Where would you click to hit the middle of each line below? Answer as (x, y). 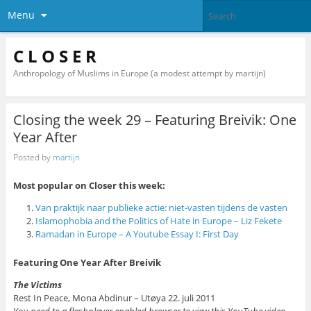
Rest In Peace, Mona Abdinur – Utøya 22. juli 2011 (114, 297)
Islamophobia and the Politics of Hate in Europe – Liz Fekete (159, 221)
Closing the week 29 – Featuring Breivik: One (154, 120)
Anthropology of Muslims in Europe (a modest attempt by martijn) (139, 73)
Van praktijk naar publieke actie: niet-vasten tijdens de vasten (162, 208)
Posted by (33, 157)
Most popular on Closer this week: (89, 186)
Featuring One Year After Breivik (87, 262)
